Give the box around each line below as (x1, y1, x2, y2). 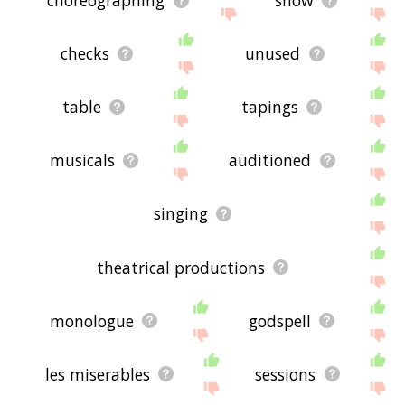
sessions (255, 363, 316, 385)
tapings (241, 96, 299, 118)
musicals (49, 149, 115, 172)
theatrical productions (96, 256, 265, 278)
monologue (50, 309, 135, 332)
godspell (249, 309, 312, 332)
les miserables (44, 363, 150, 385)
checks (60, 42, 109, 65)
